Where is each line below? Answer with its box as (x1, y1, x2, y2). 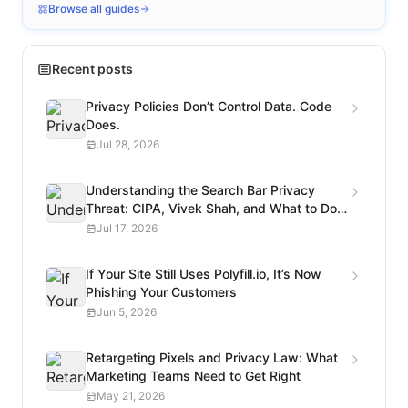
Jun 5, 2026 (97, 305, 157, 320)
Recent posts (52, 61, 133, 77)
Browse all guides (48, 2, 139, 16)
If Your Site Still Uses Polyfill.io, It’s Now (86, 266, 321, 282)
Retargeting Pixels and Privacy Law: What (86, 350, 338, 366)
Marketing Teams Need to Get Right (86, 368, 301, 384)
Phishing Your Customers (86, 284, 237, 301)
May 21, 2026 (97, 389, 165, 403)
